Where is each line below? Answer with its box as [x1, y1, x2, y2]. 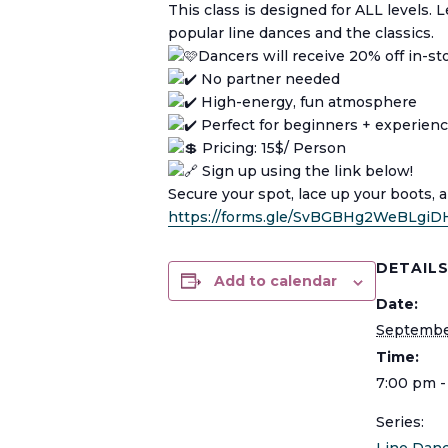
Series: [376, 413, 424, 432]
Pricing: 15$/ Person [198, 139, 346, 158]
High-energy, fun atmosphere [197, 93, 417, 112]
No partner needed [197, 70, 340, 89]
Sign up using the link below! [198, 162, 413, 181]
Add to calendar [214, 272, 337, 291]
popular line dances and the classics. [168, 24, 434, 43]
